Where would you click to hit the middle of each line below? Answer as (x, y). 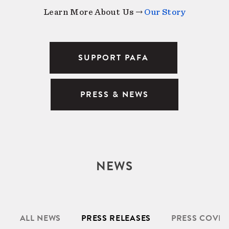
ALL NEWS (40, 219)
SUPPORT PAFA (114, 58)
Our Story (165, 12)
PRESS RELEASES (116, 219)
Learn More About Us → (94, 12)
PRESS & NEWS (114, 95)
